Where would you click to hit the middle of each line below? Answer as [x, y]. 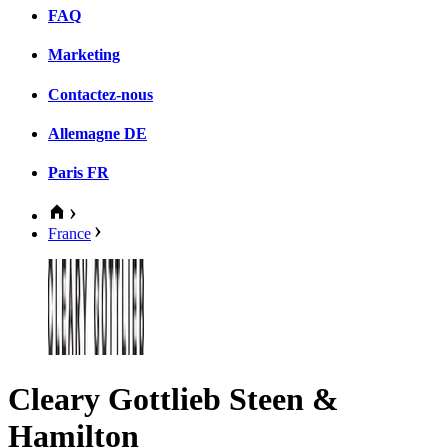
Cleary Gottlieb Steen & [173, 398]
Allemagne [84, 133]
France [69, 234]
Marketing [84, 55]
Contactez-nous [100, 94]
